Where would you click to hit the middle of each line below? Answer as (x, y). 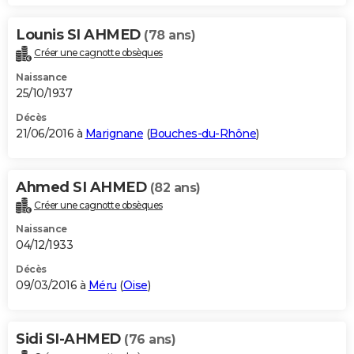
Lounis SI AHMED (80, 34)
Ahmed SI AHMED (83, 187)
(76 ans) (150, 340)
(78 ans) (169, 35)
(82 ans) (175, 187)
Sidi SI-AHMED (70, 339)
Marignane (114, 133)
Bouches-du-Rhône (203, 133)
